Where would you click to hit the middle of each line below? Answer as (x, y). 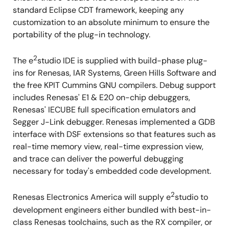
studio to (191, 197)
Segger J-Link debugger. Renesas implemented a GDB (114, 122)
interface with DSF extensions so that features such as (114, 134)
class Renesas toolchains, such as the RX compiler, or (112, 222)
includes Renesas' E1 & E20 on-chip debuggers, (101, 98)
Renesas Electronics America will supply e (92, 197)
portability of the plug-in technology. (82, 34)
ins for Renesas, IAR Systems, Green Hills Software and (114, 73)
